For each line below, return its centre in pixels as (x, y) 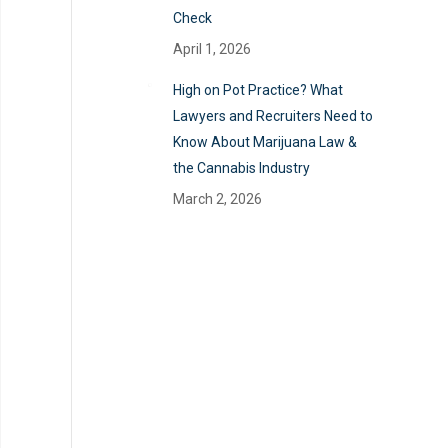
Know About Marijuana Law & (265, 142)
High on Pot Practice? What (258, 90)
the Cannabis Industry (241, 168)
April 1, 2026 (212, 49)
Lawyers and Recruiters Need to (273, 116)
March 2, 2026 (217, 199)
